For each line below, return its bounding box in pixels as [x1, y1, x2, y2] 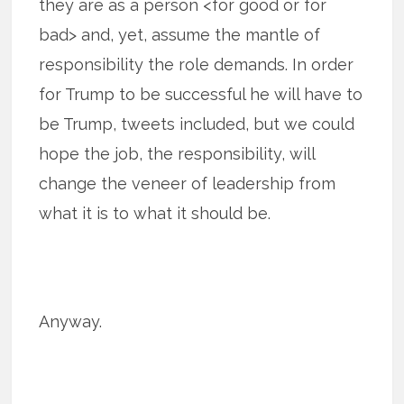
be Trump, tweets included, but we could [39, 114, 355, 133]
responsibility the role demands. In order [39, 54, 354, 74]
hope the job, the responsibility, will [39, 143, 316, 163]
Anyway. [39, 311, 103, 331]
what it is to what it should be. [39, 203, 271, 223]
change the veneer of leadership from [39, 173, 336, 193]
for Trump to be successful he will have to [39, 84, 363, 104]
